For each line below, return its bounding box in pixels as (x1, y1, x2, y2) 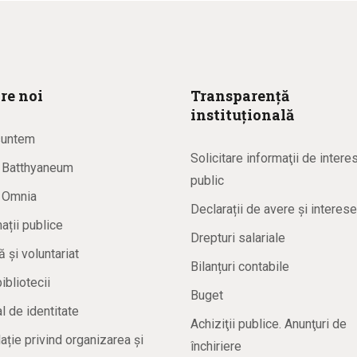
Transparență (190, 85, 289, 105)
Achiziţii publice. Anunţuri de (190, 316, 347, 331)
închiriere (190, 338, 241, 354)
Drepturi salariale (190, 229, 285, 245)
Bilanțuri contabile (190, 258, 289, 274)
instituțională (190, 104, 294, 124)
